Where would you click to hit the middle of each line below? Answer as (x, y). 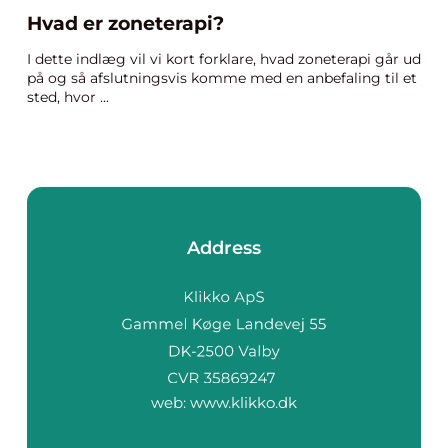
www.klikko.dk (243, 402)
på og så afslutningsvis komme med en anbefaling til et (222, 78)
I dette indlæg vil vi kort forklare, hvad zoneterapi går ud (224, 59)
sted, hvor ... (68, 97)
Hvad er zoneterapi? (125, 23)
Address (224, 248)
